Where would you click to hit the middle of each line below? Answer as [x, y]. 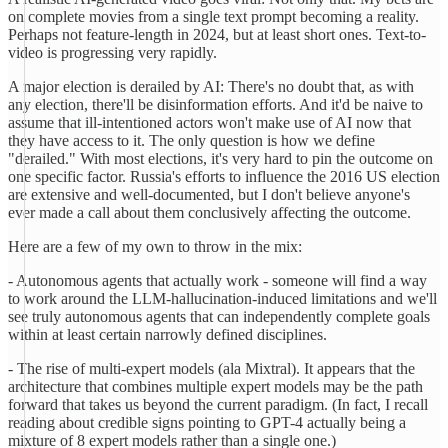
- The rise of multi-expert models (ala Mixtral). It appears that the [211, 368]
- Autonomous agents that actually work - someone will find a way [217, 280]
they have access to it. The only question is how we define [191, 140]
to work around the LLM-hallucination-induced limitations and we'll [222, 298]
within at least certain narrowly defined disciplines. [167, 334]
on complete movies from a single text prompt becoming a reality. [213, 16]
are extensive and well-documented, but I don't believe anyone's [209, 194]
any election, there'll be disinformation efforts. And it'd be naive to [215, 104]
